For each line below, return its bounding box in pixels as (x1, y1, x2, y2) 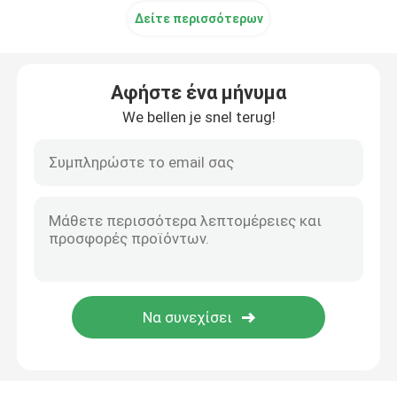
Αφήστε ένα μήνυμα (111, 81, 286, 104)
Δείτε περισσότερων (134, 11, 263, 26)
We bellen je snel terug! (121, 107, 276, 126)
